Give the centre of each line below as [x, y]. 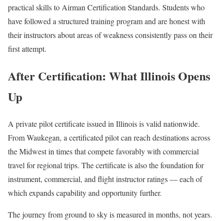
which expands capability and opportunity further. [85, 192]
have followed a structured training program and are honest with [107, 21]
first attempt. [27, 48]
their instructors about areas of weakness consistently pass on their [110, 35]
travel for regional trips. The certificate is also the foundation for [106, 165]
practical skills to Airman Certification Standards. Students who [106, 7]
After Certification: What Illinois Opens [109, 75]
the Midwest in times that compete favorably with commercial [103, 151]
